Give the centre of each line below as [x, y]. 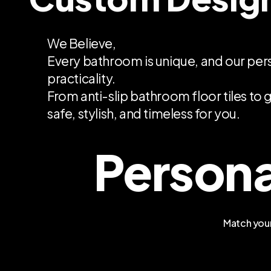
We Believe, [82, 43]
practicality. [81, 78]
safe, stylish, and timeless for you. [144, 113]
